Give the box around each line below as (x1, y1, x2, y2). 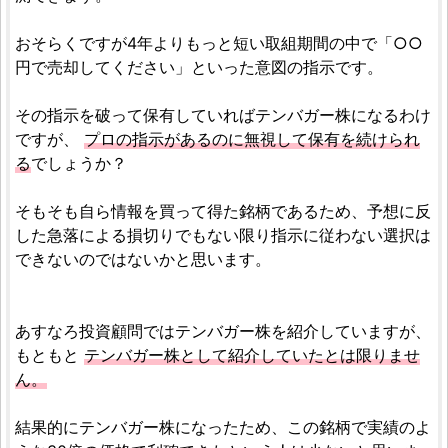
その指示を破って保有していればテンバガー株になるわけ (15, 104, 431, 125)
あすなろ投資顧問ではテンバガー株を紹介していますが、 (15, 320, 431, 341)
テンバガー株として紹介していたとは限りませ (84, 344, 420, 365)
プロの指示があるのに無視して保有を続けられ (84, 128, 420, 149)
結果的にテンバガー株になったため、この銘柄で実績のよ (15, 416, 431, 437)
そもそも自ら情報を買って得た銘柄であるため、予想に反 (15, 200, 431, 221)
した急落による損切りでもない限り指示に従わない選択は (15, 224, 431, 245)
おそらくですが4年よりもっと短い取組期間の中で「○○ (15, 32, 423, 53)
